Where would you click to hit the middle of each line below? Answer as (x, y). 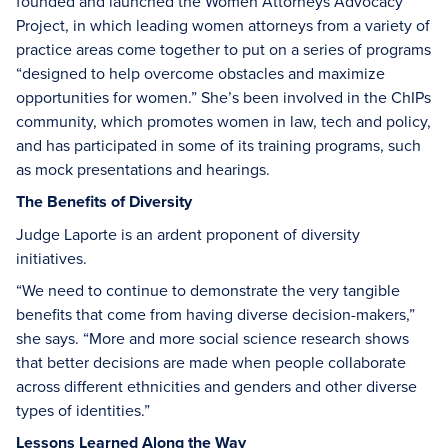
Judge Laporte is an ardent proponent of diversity (188, 234)
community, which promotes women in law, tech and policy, (223, 121)
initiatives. (51, 258)
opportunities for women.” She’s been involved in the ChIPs (223, 97)
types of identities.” (83, 410)
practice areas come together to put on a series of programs (223, 49)
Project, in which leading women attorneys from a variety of (223, 25)
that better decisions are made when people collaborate (211, 362)
